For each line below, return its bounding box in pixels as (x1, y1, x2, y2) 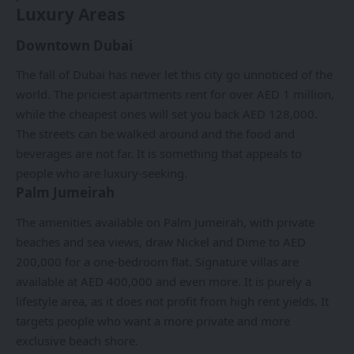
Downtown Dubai (16, 36, 133, 55)
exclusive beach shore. (16, 332, 138, 348)
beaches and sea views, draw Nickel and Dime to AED (16, 233, 306, 250)
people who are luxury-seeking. (16, 165, 187, 182)
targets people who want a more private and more (16, 312, 290, 329)
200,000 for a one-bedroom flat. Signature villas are (16, 253, 299, 269)
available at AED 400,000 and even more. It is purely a (16, 273, 311, 289)
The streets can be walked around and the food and (16, 126, 295, 142)
